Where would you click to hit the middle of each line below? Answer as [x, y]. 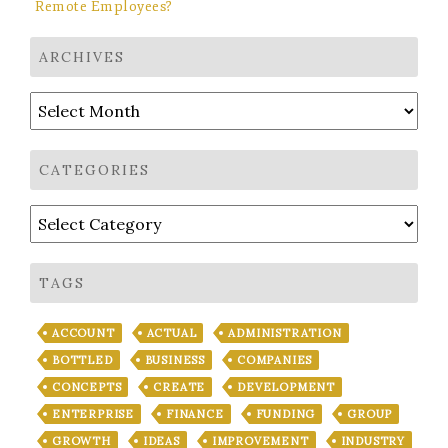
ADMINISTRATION [285, 332]
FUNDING [285, 413]
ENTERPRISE [93, 413]
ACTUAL [171, 332]
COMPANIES [275, 359]
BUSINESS [175, 359]
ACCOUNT [83, 332]
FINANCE [195, 413]
